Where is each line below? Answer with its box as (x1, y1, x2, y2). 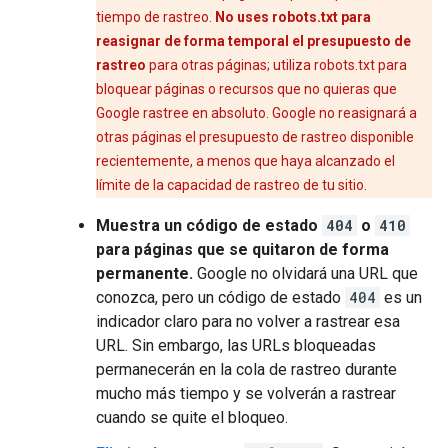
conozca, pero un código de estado (96, 288, 345, 307)
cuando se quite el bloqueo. (96, 408, 288, 427)
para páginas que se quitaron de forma (96, 240, 389, 259)
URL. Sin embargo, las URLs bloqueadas (96, 336, 376, 355)
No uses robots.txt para (215, 9, 371, 25)
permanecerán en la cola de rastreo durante (96, 360, 397, 379)
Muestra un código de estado (96, 216, 322, 235)
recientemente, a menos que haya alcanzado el (96, 153, 395, 169)
